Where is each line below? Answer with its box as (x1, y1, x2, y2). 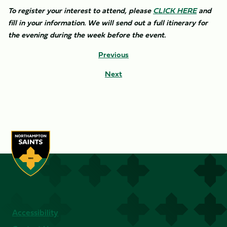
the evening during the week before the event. (8, 29, 166, 41)
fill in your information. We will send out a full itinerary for (8, 17, 208, 28)
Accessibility (12, 206, 58, 218)
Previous (98, 49, 129, 60)
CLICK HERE (153, 5, 197, 16)
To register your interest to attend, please (8, 5, 153, 16)
